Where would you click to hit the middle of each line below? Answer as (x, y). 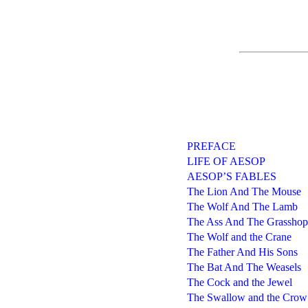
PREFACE (211, 146)
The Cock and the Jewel (239, 282)
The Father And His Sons (242, 252)
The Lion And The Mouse (244, 191)
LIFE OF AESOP (226, 161)
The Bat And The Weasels (244, 267)
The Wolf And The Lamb (242, 206)
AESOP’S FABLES (231, 176)
